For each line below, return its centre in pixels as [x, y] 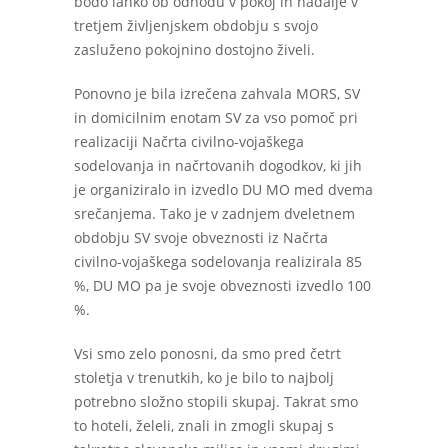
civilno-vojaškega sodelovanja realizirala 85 [218, 261]
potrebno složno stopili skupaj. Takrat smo [216, 401]
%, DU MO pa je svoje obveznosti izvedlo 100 [222, 285]
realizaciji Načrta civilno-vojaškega [189, 141]
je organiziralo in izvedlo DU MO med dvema [223, 189]
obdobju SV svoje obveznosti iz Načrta [201, 237]
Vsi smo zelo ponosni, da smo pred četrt [207, 353]
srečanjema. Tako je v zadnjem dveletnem [214, 213]
